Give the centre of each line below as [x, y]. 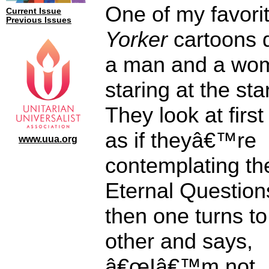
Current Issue [34, 11]
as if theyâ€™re [181, 140]
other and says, [179, 241]
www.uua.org [48, 139]
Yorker [136, 39]
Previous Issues [39, 20]
